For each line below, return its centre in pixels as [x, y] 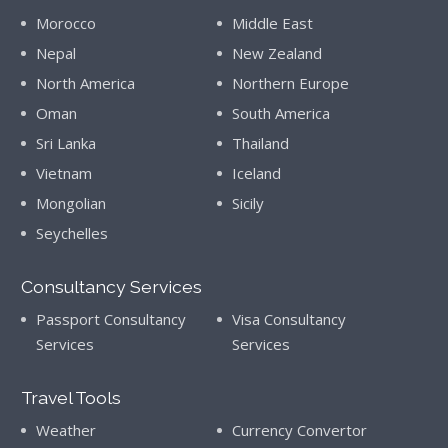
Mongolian [70, 203]
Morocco [65, 23]
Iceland [257, 173]
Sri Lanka [65, 143]
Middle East [273, 23]
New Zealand [277, 53]
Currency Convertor [300, 430]
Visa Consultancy [289, 319]
